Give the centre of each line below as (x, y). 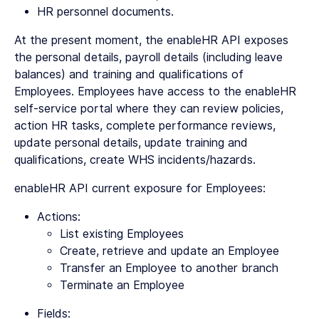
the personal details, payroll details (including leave (148, 57)
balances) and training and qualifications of (129, 74)
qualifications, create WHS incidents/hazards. (135, 160)
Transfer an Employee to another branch (169, 268)
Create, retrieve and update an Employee (169, 251)
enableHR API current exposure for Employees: (140, 188)
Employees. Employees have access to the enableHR (155, 91)
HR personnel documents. (105, 12)
